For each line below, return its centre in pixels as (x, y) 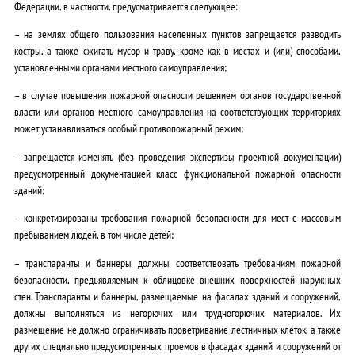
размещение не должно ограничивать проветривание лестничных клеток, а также (177, 329)
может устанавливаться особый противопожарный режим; (129, 128)
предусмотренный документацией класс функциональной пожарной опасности (177, 173)
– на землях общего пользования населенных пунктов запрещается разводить (177, 34)
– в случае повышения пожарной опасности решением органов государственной (177, 95)
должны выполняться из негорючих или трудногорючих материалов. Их (177, 312)
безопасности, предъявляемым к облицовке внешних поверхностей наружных (177, 279)
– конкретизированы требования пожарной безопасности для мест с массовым (177, 218)
